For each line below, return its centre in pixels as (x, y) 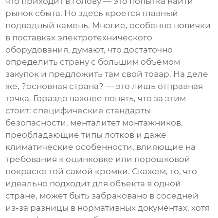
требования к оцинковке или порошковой (98, 159)
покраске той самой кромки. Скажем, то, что (101, 171)
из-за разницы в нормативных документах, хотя (108, 208)
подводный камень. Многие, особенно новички (108, 25)
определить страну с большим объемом (93, 62)
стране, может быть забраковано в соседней (102, 195)
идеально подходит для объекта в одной (93, 183)
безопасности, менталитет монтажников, (94, 122)
